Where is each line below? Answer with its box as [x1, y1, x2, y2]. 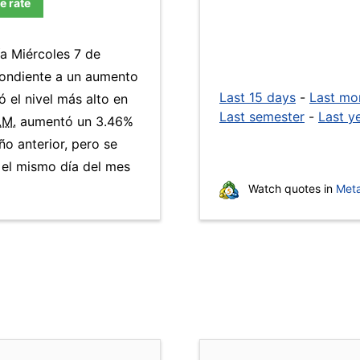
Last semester [219, 108, 305, 125]
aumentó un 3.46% [16, 113, 133, 129]
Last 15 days [219, 89, 296, 105]
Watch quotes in [245, 182, 336, 195]
